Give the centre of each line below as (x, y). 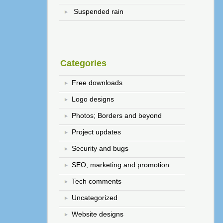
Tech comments (97, 181)
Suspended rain (99, 12)
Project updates (97, 132)
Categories (84, 63)
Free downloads (97, 82)
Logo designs (93, 99)
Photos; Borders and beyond (117, 115)
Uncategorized (95, 197)
